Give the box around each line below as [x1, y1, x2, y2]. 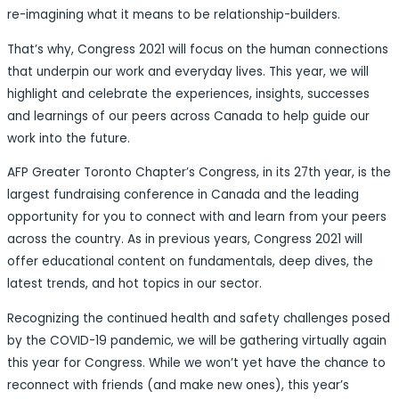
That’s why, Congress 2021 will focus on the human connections [7, 40, 388, 58]
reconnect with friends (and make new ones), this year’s [7, 377, 349, 395]
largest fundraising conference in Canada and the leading [7, 186, 359, 204]
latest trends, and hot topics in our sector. [7, 275, 262, 293]
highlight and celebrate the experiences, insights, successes [7, 85, 370, 102]
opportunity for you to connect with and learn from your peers [7, 208, 387, 226]
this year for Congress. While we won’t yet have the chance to [7, 354, 386, 372]
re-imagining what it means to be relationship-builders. [7, 6, 340, 24]
